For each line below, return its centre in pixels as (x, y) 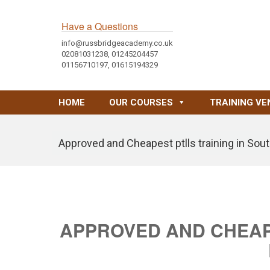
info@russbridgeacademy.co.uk (117, 43)
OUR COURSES (141, 102)
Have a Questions (100, 26)
